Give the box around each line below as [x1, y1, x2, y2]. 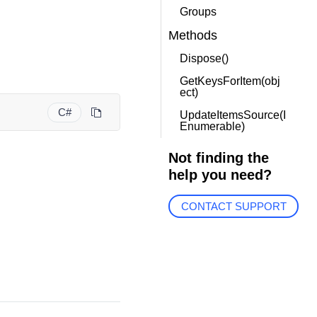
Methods [168, 28, 217, 42]
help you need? [168, 167, 272, 183]
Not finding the [168, 150, 269, 166]
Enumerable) [179, 120, 245, 132]
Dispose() [179, 52, 229, 64]
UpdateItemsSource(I [179, 109, 286, 121]
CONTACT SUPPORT [180, 200, 287, 213]
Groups [179, 6, 217, 18]
